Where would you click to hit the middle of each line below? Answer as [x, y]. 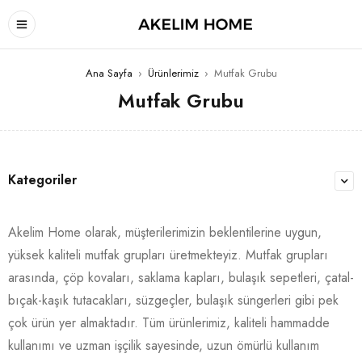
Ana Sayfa [109, 73]
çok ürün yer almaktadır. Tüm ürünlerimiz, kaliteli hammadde [169, 323]
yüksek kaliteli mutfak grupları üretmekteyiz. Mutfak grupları [168, 255]
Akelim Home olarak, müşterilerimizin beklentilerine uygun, [165, 232]
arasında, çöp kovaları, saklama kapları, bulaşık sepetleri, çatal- [181, 278]
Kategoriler [42, 180]
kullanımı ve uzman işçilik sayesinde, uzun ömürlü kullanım [164, 345]
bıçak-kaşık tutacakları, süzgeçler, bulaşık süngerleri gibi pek [173, 300]
